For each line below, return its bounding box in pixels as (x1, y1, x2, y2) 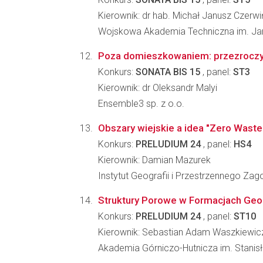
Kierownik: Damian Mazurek (98, 154, 211, 166)
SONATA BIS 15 (136, 66, 200, 77)
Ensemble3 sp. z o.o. (98, 98, 184, 109)
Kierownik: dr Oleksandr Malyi (98, 82, 217, 93)
